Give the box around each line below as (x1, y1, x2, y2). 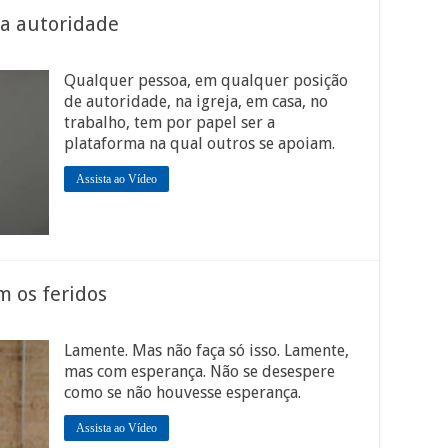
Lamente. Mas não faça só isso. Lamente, (64, 341, 349, 360)
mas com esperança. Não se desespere (64, 362, 335, 381)
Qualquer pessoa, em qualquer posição (64, 71, 348, 90)
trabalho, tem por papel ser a (64, 113, 275, 132)
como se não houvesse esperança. (64, 383, 301, 402)
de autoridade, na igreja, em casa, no (64, 92, 328, 111)
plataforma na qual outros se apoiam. (64, 134, 335, 153)
